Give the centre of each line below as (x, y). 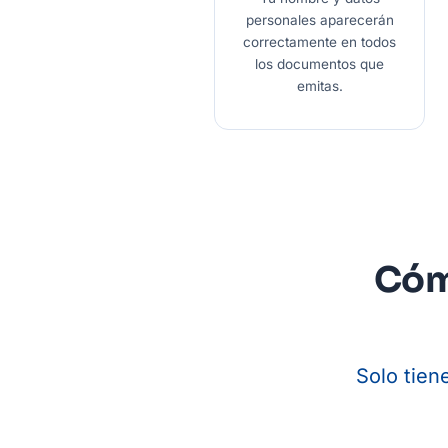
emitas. (319, 86)
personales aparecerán (319, 20)
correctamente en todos (319, 42)
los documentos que (319, 64)
